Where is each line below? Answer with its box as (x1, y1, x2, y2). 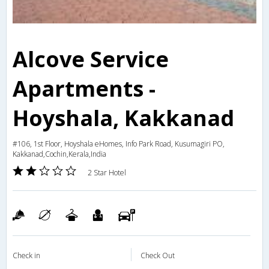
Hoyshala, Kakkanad (13, 103, 234, 133)
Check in (13, 250, 40, 261)
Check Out (141, 250, 175, 261)
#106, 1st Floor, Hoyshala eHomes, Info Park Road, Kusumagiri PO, (13, 139, 225, 150)
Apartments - (13, 74, 156, 104)
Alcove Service (13, 44, 169, 74)
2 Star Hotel (88, 168, 126, 178)
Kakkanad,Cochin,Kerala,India (13, 149, 106, 160)
